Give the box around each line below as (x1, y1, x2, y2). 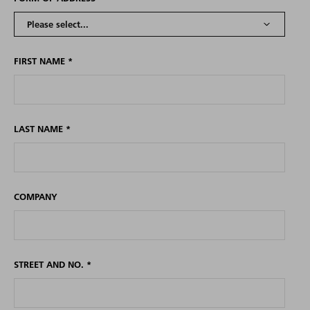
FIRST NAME (13, 55, 68, 66)
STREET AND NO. (13, 259, 86, 270)
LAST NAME (13, 123, 66, 134)
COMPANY (13, 191, 57, 202)
